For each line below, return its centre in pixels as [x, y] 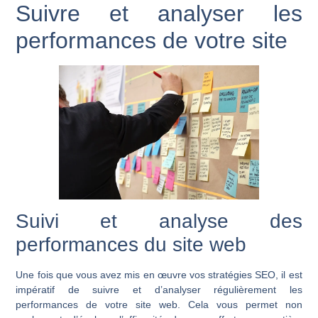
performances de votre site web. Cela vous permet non [159, 305]
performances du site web [131, 245]
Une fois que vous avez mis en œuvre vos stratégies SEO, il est [159, 275]
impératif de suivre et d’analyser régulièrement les [159, 290]
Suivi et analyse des [159, 221]
